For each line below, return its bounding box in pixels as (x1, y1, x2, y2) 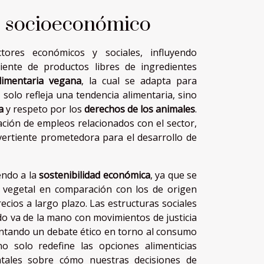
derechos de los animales (84, 103, 196, 116)
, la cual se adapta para (81, 74, 197, 88)
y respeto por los (4, 103, 84, 116)
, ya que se (150, 169, 197, 182)
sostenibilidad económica (39, 169, 150, 182)
